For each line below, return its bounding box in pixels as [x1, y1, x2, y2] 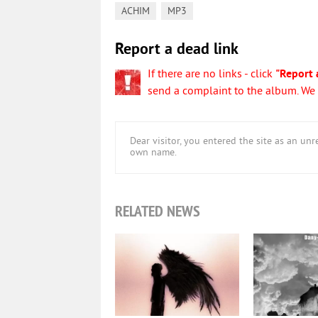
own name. [130, 147, 177, 159]
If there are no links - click [148, 67, 275, 82]
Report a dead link [115, 40, 238, 60]
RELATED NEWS [115, 201, 200, 221]
